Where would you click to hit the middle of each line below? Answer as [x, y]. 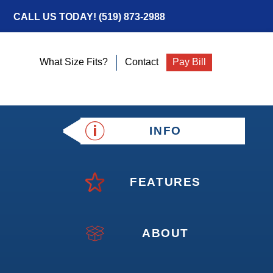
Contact [142, 62]
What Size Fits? [74, 62]
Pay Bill [189, 62]
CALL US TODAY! [56, 17]
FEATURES [165, 182]
